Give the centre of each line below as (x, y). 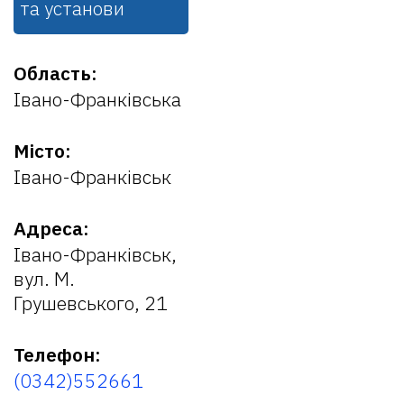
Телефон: (57, 354)
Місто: (42, 151)
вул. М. (44, 279)
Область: (55, 73)
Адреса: (51, 228)
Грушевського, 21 (91, 303)
